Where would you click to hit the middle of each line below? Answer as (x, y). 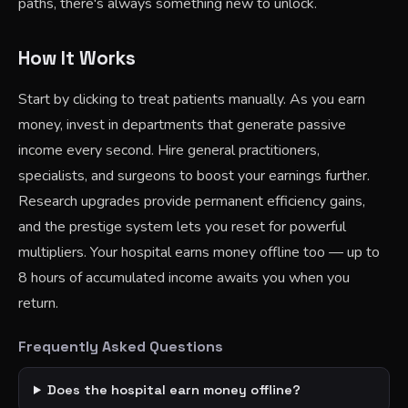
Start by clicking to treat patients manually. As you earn (192, 99)
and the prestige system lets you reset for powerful (182, 227)
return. (38, 303)
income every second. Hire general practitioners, (169, 150)
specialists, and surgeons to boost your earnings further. (194, 176)
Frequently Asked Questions (121, 347)
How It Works (77, 58)
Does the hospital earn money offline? (174, 390)
